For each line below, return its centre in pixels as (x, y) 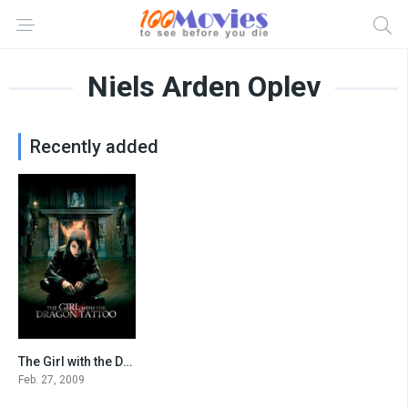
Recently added (94, 147)
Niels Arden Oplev (204, 87)
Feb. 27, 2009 (51, 379)
